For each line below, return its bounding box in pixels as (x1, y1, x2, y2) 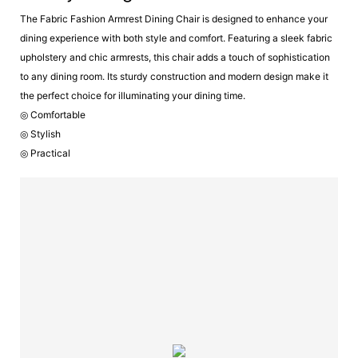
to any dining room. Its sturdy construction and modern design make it (20, 70, 328, 83)
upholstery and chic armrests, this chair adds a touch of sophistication (20, 51, 330, 64)
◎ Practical (20, 147, 70, 160)
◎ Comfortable (20, 109, 88, 121)
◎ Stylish (20, 128, 61, 141)
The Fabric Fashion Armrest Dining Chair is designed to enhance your (20, 13, 328, 26)
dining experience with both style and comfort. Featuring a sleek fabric (20, 32, 332, 45)
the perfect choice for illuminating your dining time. (20, 89, 245, 102)
